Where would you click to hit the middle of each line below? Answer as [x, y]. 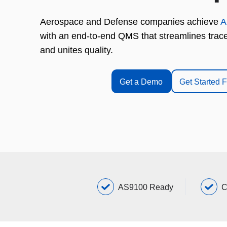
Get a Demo [141, 81]
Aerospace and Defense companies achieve [130, 22]
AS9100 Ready [145, 187]
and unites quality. [76, 50]
